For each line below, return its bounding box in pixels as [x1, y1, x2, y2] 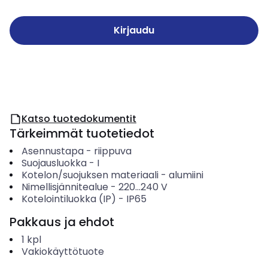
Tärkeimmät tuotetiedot [10, 125, 154, 142]
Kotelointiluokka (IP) [21, 192, 116, 206]
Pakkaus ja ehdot [10, 214, 114, 230]
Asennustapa [21, 144, 84, 158]
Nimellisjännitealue [21, 180, 108, 194]
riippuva [93, 144, 132, 158]
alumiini [168, 168, 203, 182]
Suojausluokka [21, 156, 87, 170]
